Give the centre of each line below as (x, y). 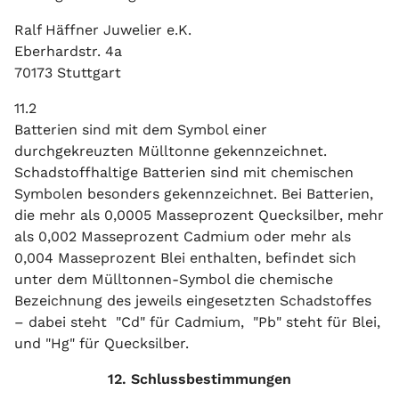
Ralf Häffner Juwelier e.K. (103, 30)
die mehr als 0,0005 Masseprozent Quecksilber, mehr (199, 215)
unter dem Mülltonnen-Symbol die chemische (174, 279)
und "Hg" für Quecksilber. (102, 343)
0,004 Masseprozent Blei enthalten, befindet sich (185, 258)
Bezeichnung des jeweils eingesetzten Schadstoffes (193, 301)
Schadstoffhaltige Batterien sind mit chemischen (184, 172)
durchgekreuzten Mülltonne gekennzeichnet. (171, 151)
